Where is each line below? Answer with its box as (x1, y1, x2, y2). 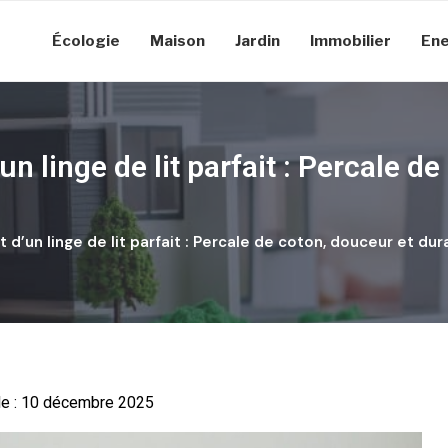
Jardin (235, 32, 280, 50)
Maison (150, 32, 205, 50)
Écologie (52, 32, 120, 50)
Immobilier (310, 32, 391, 50)
